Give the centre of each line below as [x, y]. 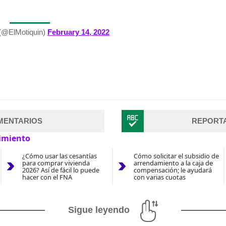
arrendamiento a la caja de [173, 163]
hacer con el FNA [47, 177]
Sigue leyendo [99, 210]
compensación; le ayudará [173, 170]
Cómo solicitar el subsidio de [176, 156]
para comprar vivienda [56, 163]
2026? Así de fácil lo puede [61, 170]
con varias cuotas [159, 177]
